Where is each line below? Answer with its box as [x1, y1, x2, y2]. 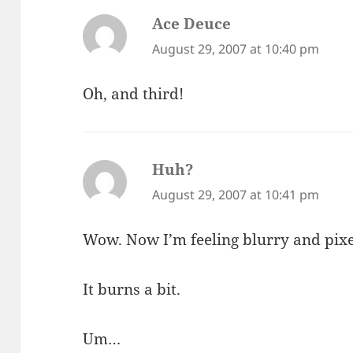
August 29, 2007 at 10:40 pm [152, 40, 320, 58]
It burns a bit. [83, 278, 181, 299]
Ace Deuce [152, 13, 232, 35]
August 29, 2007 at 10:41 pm [152, 186, 320, 204]
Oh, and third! [83, 84, 184, 105]
